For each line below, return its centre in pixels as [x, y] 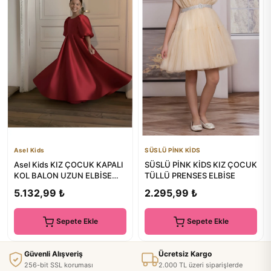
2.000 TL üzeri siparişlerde [201, 265]
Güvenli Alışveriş [54, 254]
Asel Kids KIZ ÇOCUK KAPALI [69, 165]
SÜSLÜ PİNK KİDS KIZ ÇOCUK [201, 165]
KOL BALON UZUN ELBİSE [63, 175]
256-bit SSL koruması [59, 265]
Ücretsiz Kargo [185, 254]
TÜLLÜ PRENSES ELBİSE [190, 175]
